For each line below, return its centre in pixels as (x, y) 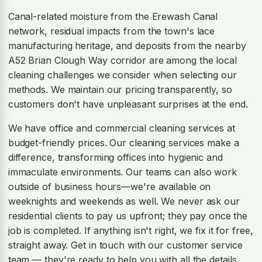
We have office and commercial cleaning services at (121, 128)
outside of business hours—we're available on (109, 187)
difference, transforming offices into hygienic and (115, 158)
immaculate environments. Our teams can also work (122, 172)
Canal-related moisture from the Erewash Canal (113, 17)
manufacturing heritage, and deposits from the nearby (127, 46)
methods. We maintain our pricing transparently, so (120, 90)
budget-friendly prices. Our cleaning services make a (123, 143)
